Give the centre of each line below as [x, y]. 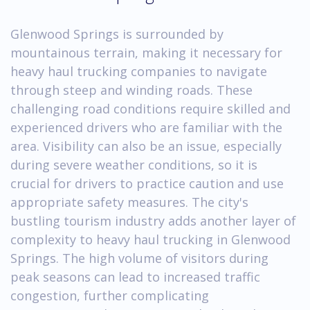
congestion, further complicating [110, 295]
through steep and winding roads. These [131, 90]
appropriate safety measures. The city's [129, 202]
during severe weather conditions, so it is [134, 164]
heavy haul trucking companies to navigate [139, 71]
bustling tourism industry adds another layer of [153, 220]
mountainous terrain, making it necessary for [146, 52]
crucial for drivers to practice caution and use [147, 183]
